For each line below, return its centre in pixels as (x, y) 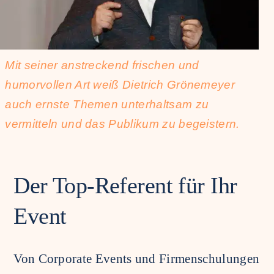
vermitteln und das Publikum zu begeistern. (122, 124)
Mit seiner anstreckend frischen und (102, 65)
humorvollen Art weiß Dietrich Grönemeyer (120, 85)
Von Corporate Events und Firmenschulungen (137, 258)
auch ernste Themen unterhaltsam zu (107, 105)
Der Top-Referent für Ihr (125, 185)
